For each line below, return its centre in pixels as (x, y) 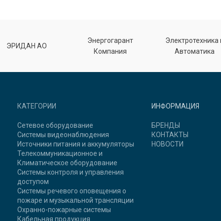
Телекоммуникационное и (60, 153)
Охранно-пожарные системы (64, 209)
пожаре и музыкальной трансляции (76, 200)
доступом (33, 181)
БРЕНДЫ (166, 125)
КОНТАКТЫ (170, 134)
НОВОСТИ (167, 144)
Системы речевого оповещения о (72, 191)
